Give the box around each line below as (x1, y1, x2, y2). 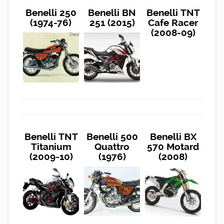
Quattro (94, 140, 129, 152)
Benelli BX (149, 130, 196, 142)
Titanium (30, 140, 71, 152)
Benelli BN (88, 6, 136, 18)
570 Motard (147, 140, 199, 152)
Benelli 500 (86, 130, 138, 142)
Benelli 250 (25, 6, 76, 18)
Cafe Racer (148, 16, 198, 28)
